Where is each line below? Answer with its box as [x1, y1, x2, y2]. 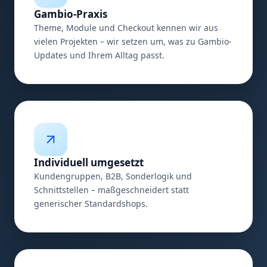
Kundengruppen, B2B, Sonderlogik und [34, 170, 192, 182]
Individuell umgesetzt [34, 155, 144, 169]
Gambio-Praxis [34, 7, 107, 21]
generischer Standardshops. [34, 197, 148, 209]
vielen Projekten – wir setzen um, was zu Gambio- [34, 35, 232, 47]
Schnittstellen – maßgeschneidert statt [34, 184, 189, 195]
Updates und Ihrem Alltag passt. [34, 49, 164, 61]
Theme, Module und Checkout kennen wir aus [34, 21, 218, 33]
